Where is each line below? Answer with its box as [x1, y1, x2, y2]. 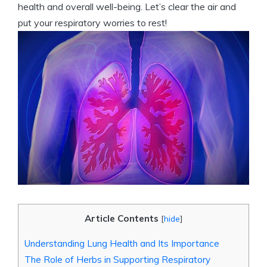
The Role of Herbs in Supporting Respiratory [24, 254, 210, 266]
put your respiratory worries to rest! [18, 17, 167, 29]
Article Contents [85, 213, 159, 225]
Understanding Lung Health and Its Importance [24, 238, 219, 250]
